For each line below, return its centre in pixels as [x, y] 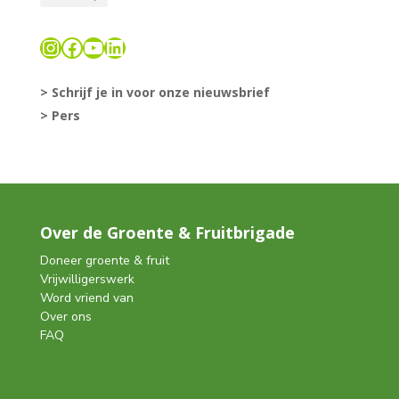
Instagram [88, 47]
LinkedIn [144, 47]
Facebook [106, 47]
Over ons [65, 317]
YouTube [123, 47]
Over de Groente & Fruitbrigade [167, 233]
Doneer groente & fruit [104, 261]
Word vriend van [86, 298]
